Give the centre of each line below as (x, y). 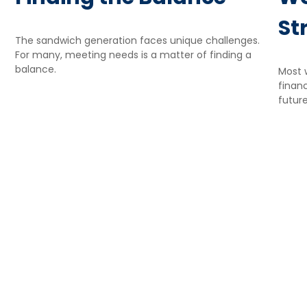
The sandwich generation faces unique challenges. (138, 40)
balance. (36, 69)
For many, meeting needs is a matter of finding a (134, 54)
